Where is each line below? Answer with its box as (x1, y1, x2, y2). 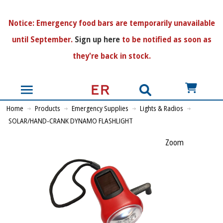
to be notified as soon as (119, 34, 212, 45)
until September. (11, 34, 75, 45)
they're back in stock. (72, 50, 151, 61)
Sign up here (74, 34, 120, 45)
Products (35, 104, 61, 113)
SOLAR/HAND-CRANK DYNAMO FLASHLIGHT (8, 116, 133, 126)
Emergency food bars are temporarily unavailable (34, 17, 215, 28)
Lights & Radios (140, 104, 184, 113)
